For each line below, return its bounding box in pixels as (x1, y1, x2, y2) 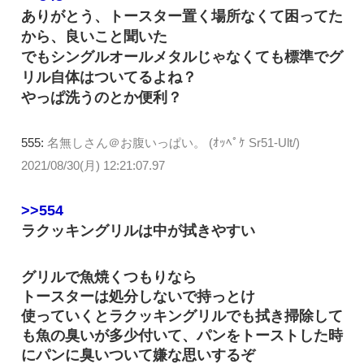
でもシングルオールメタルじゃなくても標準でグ (21, 48, 343, 65)
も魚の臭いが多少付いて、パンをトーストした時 (21, 327, 343, 344)
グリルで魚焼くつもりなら (21, 268, 197, 285)
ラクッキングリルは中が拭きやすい (21, 222, 255, 239)
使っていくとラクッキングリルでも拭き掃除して (21, 307, 343, 324)
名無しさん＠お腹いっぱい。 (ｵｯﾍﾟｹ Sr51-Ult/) (47, 135, 300, 149)
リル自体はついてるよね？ (21, 68, 197, 85)
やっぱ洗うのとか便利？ (21, 89, 182, 106)
